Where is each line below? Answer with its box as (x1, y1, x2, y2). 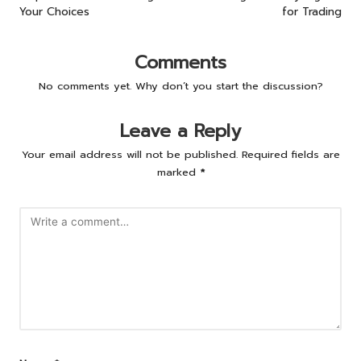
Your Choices (19, 2, 89, 20)
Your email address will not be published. (21, 146, 238, 162)
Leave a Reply (120, 117, 241, 144)
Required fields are (241, 146, 340, 162)
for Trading (282, 2, 342, 20)
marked (156, 164, 200, 180)
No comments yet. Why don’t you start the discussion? (38, 77, 323, 93)
